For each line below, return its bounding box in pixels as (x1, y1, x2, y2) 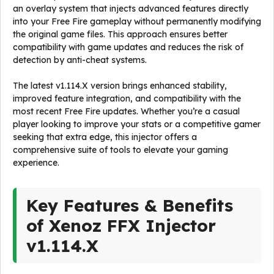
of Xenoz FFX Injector (26, 215, 216, 236)
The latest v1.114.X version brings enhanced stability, (13, 80, 227, 91)
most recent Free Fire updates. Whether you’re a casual (13, 106, 240, 117)
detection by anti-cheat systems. (13, 54, 147, 65)
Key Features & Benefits (26, 194, 233, 216)
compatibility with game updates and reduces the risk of (13, 42, 243, 53)
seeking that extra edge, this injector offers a (13, 131, 197, 143)
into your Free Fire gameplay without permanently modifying (13, 16, 261, 27)
